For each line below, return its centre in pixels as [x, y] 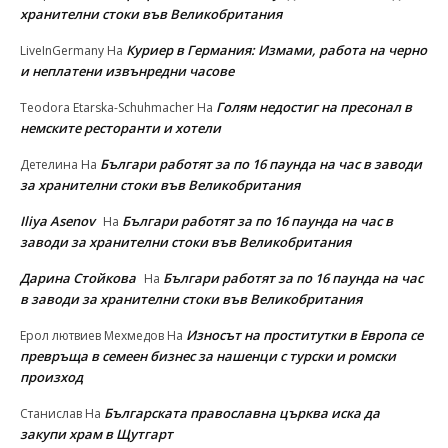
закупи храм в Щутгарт [96, 433]
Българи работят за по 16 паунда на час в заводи [261, 163]
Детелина [49, 164]
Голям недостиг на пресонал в [314, 106]
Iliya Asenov [57, 220]
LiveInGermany [62, 50]
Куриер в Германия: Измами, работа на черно [276, 49]
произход [51, 376]
